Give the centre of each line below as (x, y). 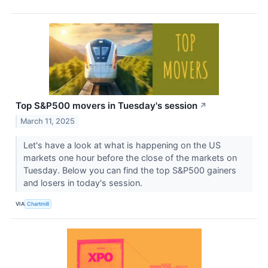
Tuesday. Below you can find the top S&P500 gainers (130, 170)
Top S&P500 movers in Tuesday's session (106, 105)
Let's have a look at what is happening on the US (122, 145)
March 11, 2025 (48, 121)
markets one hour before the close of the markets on (130, 157)
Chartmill (38, 204)
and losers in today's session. (84, 182)
